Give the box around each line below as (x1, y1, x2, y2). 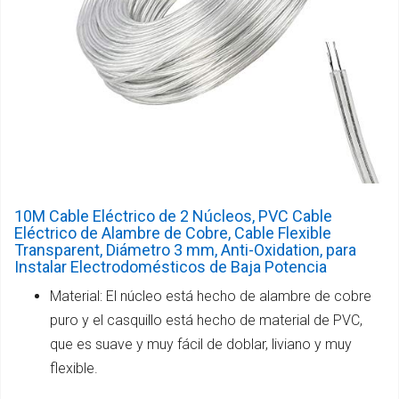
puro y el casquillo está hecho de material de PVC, (50, 312, 362, 330)
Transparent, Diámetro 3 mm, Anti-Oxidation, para (14, 240, 356, 260)
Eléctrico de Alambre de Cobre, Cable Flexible (14, 224, 331, 243)
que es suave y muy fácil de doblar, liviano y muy (50, 336, 352, 354)
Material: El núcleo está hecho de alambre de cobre (50, 288, 371, 305)
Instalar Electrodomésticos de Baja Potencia (14, 257, 327, 277)
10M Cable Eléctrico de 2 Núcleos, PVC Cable (14, 207, 332, 226)
